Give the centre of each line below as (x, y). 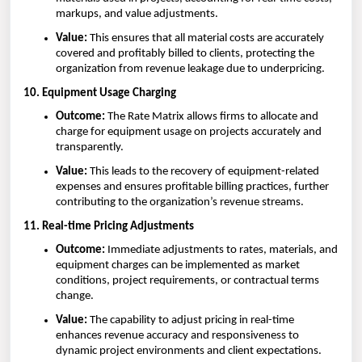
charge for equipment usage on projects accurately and (189, 133)
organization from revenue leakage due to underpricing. (190, 69)
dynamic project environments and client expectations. (189, 351)
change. (75, 297)
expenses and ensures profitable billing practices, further (192, 187)
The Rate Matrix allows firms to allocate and (212, 117)
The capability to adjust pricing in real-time (191, 320)
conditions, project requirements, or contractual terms (187, 281)
